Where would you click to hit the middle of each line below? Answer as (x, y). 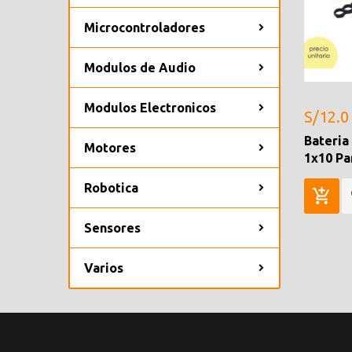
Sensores (112, 227)
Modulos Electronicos (150, 107)
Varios (104, 268)
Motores (110, 147)
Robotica (111, 187)
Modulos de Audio (140, 67)
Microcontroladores (145, 27)
